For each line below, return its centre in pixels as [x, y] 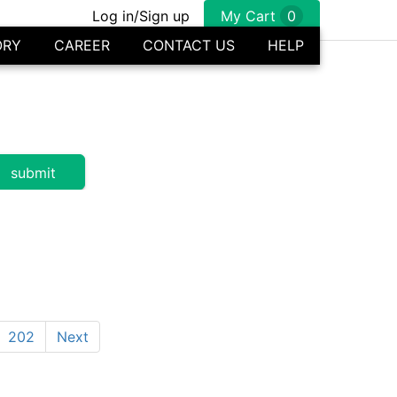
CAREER [82, 46]
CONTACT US [188, 46]
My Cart [248, 16]
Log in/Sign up [140, 16]
